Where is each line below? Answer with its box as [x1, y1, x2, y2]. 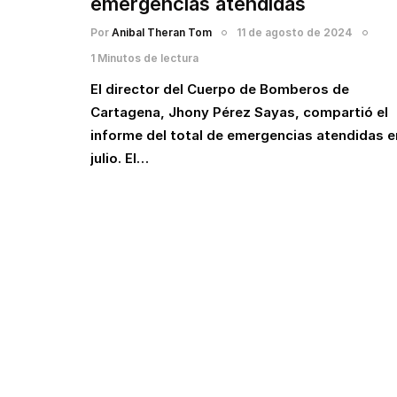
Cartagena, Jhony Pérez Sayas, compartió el [90, 104, 388, 121]
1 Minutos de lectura [90, 51, 198, 65]
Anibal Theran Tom [112, 26, 212, 39]
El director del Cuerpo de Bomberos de [90, 81, 349, 97]
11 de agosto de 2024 [237, 26, 353, 39]
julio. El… [90, 150, 149, 167]
